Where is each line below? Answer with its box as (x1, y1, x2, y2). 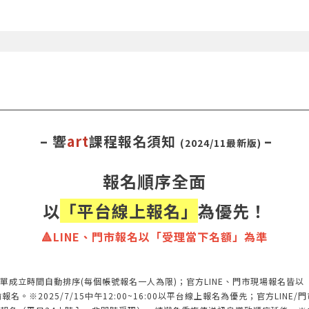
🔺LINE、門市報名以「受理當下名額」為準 (41, 228, 268, 245)
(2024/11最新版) (180, 135, 264, 150)
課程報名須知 (89, 130, 180, 151)
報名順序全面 (103, 168, 206, 193)
